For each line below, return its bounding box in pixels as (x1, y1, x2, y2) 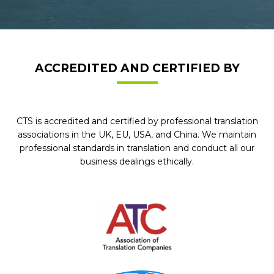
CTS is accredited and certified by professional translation (16, 116, 258, 127)
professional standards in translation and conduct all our (20, 143, 254, 154)
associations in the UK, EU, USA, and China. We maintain (18, 129, 256, 140)
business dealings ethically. (80, 156, 194, 167)
